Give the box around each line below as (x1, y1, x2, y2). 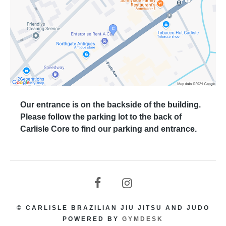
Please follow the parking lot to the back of (20, 112, 182, 121)
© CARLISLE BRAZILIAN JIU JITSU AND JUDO (16, 204, 210, 211)
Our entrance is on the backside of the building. (20, 100, 201, 109)
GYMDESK (122, 215, 163, 222)
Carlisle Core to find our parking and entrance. (20, 124, 197, 133)
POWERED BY (63, 215, 122, 222)
